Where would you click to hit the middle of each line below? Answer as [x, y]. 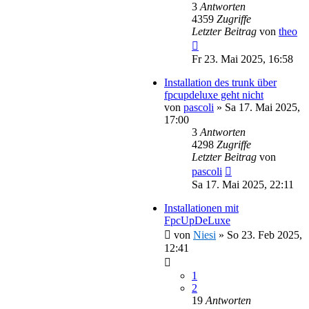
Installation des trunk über [220, 82]
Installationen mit [201, 208]
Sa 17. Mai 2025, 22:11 [243, 184]
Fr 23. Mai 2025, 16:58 [242, 59]
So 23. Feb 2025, [265, 235]
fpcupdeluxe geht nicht [214, 94]
